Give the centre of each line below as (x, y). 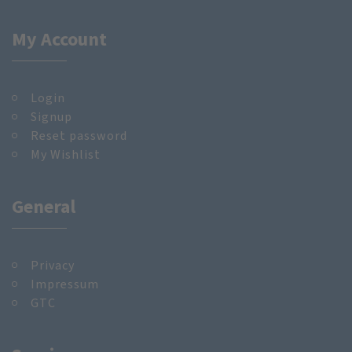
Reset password (79, 135)
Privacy (53, 265)
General (44, 206)
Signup (51, 116)
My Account (59, 39)
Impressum (65, 284)
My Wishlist (66, 154)
